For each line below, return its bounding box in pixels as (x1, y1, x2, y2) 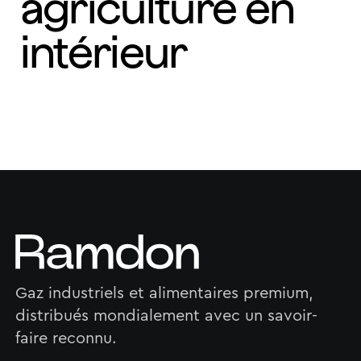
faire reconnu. (15, 330, 117, 347)
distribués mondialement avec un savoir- (15, 308, 317, 325)
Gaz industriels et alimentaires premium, (15, 285, 313, 302)
